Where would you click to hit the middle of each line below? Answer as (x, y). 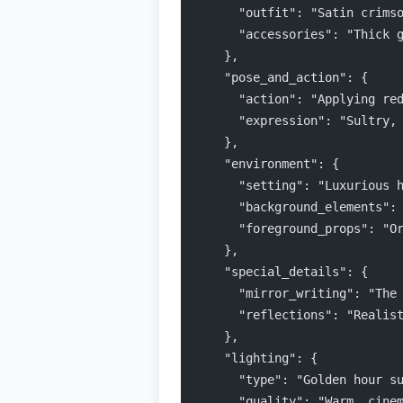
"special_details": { (282, 271)
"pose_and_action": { (282, 77)
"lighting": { (256, 358)
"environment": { (267, 163)
